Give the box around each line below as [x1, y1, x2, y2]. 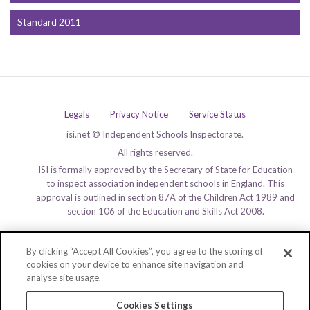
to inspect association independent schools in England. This [46, 178, 284, 190]
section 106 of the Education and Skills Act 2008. [66, 206, 264, 217]
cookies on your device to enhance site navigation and [26, 259, 244, 270]
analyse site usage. [26, 272, 102, 283]
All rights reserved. [117, 147, 193, 158]
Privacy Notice [110, 109, 168, 120]
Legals [64, 109, 89, 120]
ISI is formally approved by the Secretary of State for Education [38, 164, 293, 176]
